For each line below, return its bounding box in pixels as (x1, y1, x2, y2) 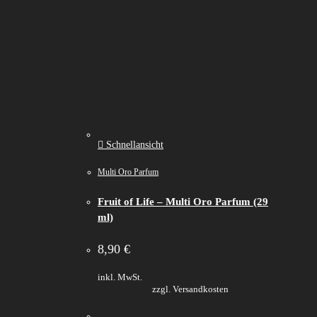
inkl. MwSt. (98, 272, 142, 282)
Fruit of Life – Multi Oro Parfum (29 (98, 195, 268, 207)
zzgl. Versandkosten (152, 284, 229, 294)
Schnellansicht (103, 139, 163, 150)
